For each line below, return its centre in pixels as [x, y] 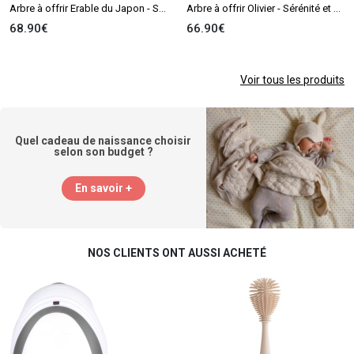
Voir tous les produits [292, 79]
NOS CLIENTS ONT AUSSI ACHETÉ [177, 252]
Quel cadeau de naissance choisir [104, 140]
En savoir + [103, 188]
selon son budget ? [103, 151]
